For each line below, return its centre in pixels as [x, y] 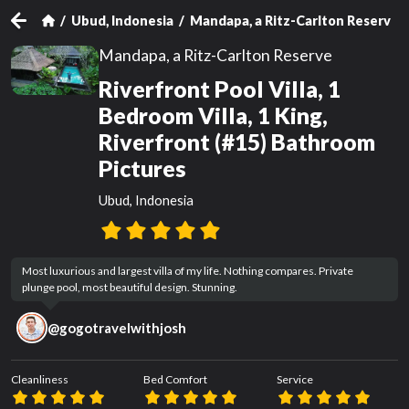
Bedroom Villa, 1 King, [213, 115]
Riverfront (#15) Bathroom [237, 142]
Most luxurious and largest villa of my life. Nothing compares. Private [188, 271]
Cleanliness [40, 379]
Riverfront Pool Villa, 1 [220, 89]
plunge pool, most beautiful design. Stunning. [130, 287]
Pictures [142, 168]
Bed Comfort [176, 379]
